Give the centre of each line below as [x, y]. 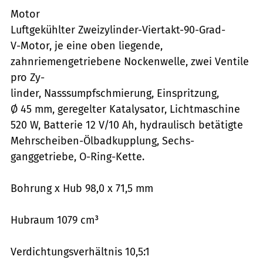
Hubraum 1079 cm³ [55, 220]
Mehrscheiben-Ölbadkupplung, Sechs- [102, 141]
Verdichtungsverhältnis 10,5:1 [80, 252]
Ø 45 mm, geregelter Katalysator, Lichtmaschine [125, 109]
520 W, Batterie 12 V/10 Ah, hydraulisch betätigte [127, 125]
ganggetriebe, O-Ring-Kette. [77, 156]
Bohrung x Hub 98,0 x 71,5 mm [82, 188]
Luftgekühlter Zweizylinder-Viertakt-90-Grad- [118, 30]
